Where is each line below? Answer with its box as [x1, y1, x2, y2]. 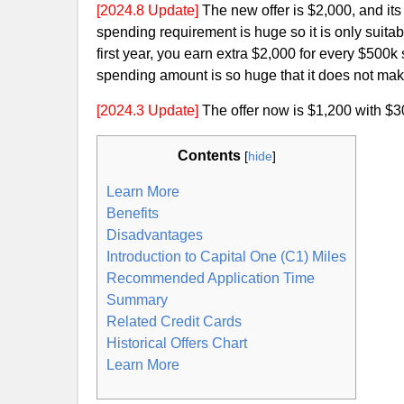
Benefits [106, 206, 159, 221]
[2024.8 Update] [96, 3, 198, 18]
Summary [106, 292, 168, 308]
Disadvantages [106, 227, 203, 243]
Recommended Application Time [106, 271, 315, 286]
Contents [177, 148, 241, 163]
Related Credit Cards [106, 314, 242, 329]
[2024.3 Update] [96, 103, 198, 118]
